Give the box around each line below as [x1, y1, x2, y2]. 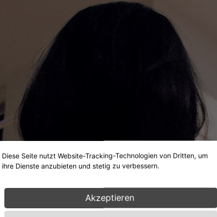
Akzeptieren [85, 192, 137, 203]
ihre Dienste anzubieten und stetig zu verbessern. [2, 161, 159, 170]
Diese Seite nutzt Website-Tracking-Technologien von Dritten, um [2, 151, 208, 160]
